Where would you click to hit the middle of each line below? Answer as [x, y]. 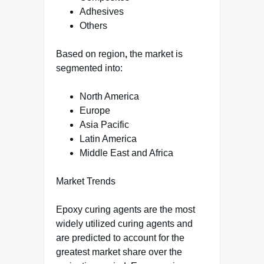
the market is [155, 54]
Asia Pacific [104, 125]
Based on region [90, 54]
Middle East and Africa [126, 153]
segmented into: [89, 68]
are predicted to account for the [120, 238]
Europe [95, 110]
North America [109, 96]
